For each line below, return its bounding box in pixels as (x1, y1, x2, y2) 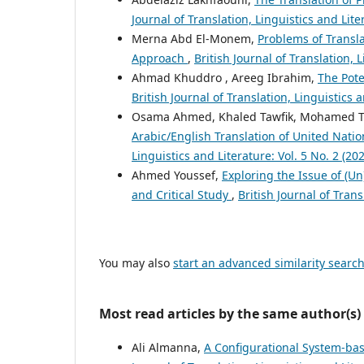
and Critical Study (132, 186, 232, 202)
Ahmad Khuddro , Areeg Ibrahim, (132, 69, 318, 85)
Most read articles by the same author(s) (99, 304, 361, 323)
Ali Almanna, (132, 339, 204, 355)
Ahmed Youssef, (132, 167, 222, 183)
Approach (132, 50, 188, 66)
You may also (99, 254, 173, 271)
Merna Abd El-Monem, (132, 30, 258, 46)
